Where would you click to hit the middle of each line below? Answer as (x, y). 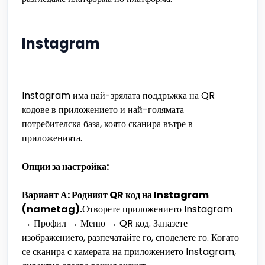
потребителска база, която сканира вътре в (107, 124)
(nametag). (52, 209)
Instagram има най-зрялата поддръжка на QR (118, 96)
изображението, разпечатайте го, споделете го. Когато (130, 237)
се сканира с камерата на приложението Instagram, (129, 252)
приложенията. (52, 138)
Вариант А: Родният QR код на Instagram (115, 195)
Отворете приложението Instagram (157, 209)
